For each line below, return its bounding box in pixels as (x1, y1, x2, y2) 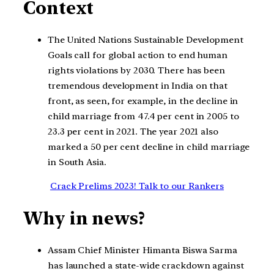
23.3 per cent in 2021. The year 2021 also (48, 125, 218, 137)
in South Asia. (48, 156, 106, 168)
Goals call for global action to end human (48, 49, 228, 61)
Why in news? (23, 208, 145, 229)
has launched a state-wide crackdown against (48, 259, 244, 271)
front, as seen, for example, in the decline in (48, 95, 239, 106)
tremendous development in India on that (48, 80, 228, 91)
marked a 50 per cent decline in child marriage (48, 141, 250, 152)
